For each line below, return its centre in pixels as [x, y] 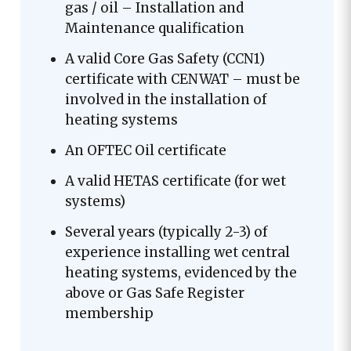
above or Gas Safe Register [154, 293]
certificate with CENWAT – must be [182, 79]
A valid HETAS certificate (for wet [175, 181]
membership [109, 313]
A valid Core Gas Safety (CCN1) [165, 58]
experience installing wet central [177, 252]
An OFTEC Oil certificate [145, 150]
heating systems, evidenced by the [181, 272]
